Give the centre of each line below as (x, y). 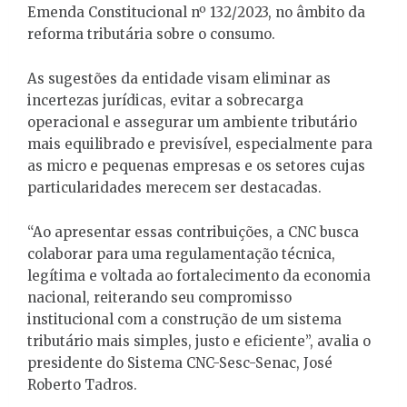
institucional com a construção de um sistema (184, 319)
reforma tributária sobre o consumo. (151, 34)
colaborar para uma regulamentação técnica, (181, 253)
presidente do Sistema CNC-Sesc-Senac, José (180, 362)
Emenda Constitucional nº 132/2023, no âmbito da (196, 12)
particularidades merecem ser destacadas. (174, 187)
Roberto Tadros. (82, 384)
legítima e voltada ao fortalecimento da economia (199, 275)
